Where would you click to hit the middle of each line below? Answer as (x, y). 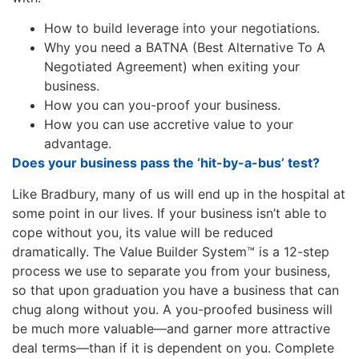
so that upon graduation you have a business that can (175, 290)
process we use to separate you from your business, (171, 270)
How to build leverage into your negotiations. (182, 28)
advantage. (78, 144)
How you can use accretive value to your (169, 125)
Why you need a (95, 48)
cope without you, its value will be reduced (143, 232)
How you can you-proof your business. (162, 105)
